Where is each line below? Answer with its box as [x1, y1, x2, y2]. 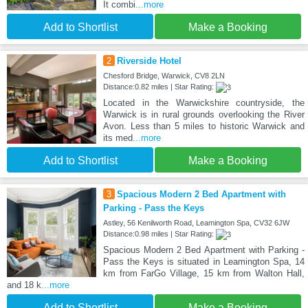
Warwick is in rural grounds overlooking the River [102, 109, 305, 120]
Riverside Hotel [116, 56, 181, 67]
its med [102, 133, 133, 144]
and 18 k [7, 280, 41, 291]
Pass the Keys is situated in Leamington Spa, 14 [102, 256, 305, 267]
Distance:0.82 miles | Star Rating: [102, 82, 216, 91]
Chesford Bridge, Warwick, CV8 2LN [102, 71, 225, 80]
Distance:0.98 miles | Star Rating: [102, 230, 216, 239]
